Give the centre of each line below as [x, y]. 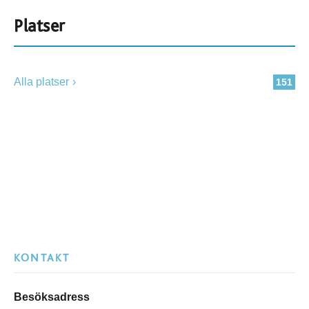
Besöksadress [52, 297]
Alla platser [41, 82]
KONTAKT [42, 258]
